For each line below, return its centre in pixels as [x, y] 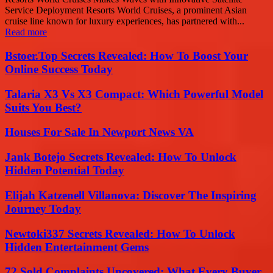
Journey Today [43, 208]
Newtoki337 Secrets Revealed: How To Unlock [120, 233]
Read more [26, 32]
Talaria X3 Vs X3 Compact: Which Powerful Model [134, 94]
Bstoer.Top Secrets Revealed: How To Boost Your [126, 56]
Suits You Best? [43, 107]
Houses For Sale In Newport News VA [99, 132]
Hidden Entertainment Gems [77, 247]
